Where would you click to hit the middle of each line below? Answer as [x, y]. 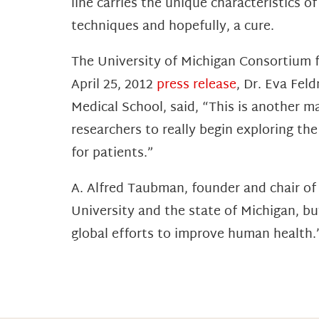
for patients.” [113, 154]
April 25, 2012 [114, 85]
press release [197, 85]
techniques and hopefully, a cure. [173, 27]
